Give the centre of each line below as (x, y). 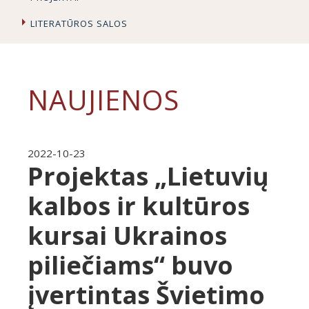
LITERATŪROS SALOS (79, 23)
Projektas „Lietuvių (148, 176)
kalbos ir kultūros (139, 206)
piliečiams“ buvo (130, 265)
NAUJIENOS (103, 100)
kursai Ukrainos (127, 236)
